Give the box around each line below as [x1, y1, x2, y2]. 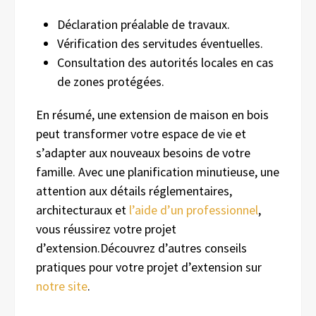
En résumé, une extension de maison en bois [36, 106, 269, 123]
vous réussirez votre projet [36, 220, 176, 237]
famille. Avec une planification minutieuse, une [36, 163, 279, 180]
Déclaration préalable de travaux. [57, 16, 230, 32]
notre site [36, 277, 87, 294]
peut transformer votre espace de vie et [36, 125, 246, 142]
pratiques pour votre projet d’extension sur [36, 258, 262, 275]
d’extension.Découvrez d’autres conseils [36, 239, 247, 256]
